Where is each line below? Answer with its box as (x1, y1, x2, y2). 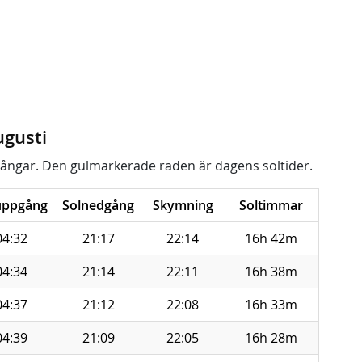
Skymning (152, 196, 213, 214)
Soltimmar (239, 196, 303, 214)
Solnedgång (62, 196, 134, 214)
